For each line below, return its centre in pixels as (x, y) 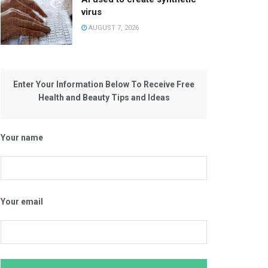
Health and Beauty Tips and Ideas (104, 98)
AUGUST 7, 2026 (113, 28)
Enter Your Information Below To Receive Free (104, 85)
